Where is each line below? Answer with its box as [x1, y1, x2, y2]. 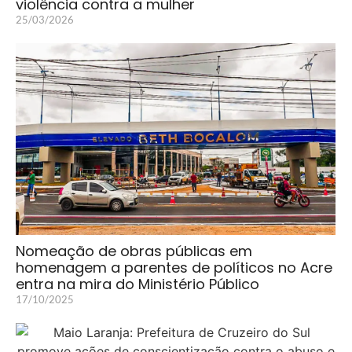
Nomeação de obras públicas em [16, 240, 252, 261]
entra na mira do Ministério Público [16, 273, 259, 294]
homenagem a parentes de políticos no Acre [16, 257, 332, 277]
